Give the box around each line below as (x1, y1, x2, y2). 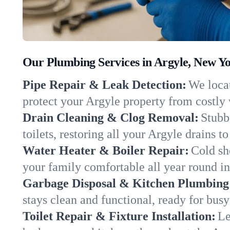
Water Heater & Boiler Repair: (23, 144, 189, 157)
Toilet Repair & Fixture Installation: (23, 209, 216, 223)
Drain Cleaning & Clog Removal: (23, 111, 199, 124)
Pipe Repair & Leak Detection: (23, 78, 186, 91)
